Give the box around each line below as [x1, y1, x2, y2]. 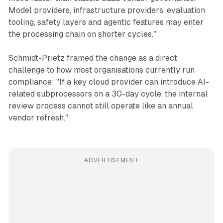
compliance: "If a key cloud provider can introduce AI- [8, 77, 209, 87]
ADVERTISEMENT [84, 157, 139, 164]
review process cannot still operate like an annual [8, 101, 193, 111]
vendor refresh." [8, 113, 68, 123]
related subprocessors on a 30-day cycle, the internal [8, 89, 208, 99]
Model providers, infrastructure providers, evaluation [8, 5, 205, 15]
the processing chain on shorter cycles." [8, 29, 156, 39]
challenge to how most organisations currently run [8, 65, 195, 75]
